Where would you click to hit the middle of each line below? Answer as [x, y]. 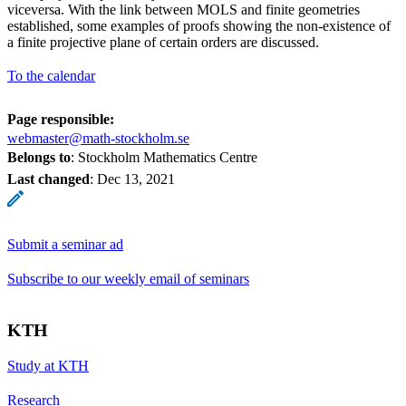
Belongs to [39, 157]
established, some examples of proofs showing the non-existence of [199, 25]
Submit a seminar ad [65, 244]
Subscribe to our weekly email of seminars [128, 278]
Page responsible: [61, 119]
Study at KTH [48, 365]
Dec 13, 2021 [136, 179]
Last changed [48, 179]
